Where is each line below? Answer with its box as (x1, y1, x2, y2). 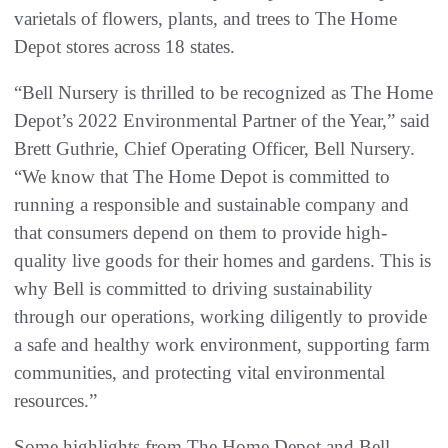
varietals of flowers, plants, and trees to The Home (14, 7, 397, 29)
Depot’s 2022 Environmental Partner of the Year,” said (14, 109, 430, 131)
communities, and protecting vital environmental (14, 361, 385, 383)
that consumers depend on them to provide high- (14, 221, 387, 243)
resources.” (14, 389, 97, 411)
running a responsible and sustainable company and (14, 193, 409, 215)
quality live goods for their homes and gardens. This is (14, 249, 431, 271)
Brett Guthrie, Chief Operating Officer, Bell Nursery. (14, 137, 415, 159)
